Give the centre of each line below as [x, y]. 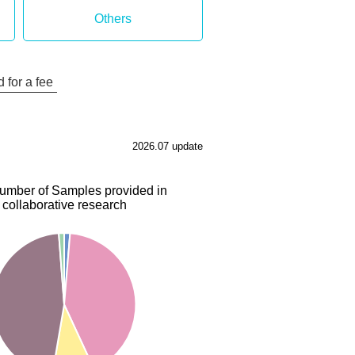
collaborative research [64, 205]
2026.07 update [168, 146]
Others [113, 19]
